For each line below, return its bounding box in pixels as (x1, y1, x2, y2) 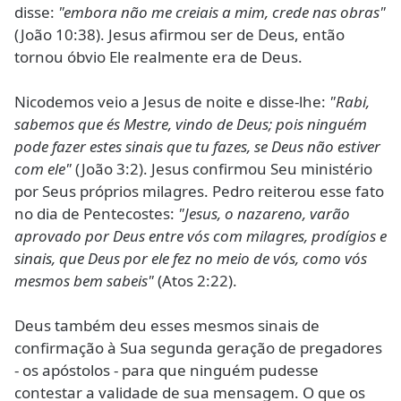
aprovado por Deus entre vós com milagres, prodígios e (14, 226, 387, 246)
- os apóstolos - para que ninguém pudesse (14, 360, 319, 380)
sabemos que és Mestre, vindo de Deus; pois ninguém (14, 114, 367, 134)
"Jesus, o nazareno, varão (178, 203, 350, 224)
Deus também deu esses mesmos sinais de (14, 315, 320, 336)
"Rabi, (329, 91, 370, 112)
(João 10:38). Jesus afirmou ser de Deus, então (14, 24, 345, 45)
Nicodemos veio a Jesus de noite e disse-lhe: (14, 91, 329, 112)
